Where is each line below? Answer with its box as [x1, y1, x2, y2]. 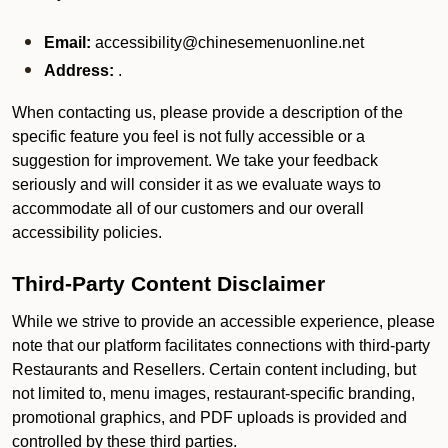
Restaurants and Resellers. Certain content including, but [12, 361, 416, 378]
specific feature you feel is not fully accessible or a [12, 128, 365, 145]
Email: [44, 34, 91, 51]
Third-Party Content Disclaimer [12, 272, 325, 296]
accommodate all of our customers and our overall [12, 200, 364, 217]
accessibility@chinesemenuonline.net [91, 34, 364, 51]
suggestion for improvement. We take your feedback [12, 152, 378, 169]
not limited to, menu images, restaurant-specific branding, [12, 385, 415, 402]
